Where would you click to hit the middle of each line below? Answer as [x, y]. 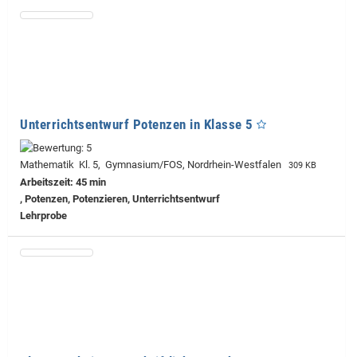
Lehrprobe [43, 216]
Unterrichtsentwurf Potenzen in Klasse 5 [137, 125]
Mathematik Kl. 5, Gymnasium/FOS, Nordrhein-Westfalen [153, 165]
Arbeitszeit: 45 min [63, 182]
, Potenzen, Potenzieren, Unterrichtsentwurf [120, 199]
